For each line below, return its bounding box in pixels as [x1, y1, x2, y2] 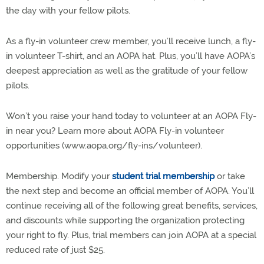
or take [214, 171, 245, 181]
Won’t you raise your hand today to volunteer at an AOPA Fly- [6, 111, 256, 121]
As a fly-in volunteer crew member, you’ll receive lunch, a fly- [6, 36, 256, 47]
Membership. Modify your [6, 171, 112, 181]
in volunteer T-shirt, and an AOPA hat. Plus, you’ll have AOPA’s [6, 51, 255, 61]
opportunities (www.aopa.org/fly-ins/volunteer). [6, 140, 202, 151]
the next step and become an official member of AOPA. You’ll [6, 186, 254, 196]
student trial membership [112, 171, 214, 181]
